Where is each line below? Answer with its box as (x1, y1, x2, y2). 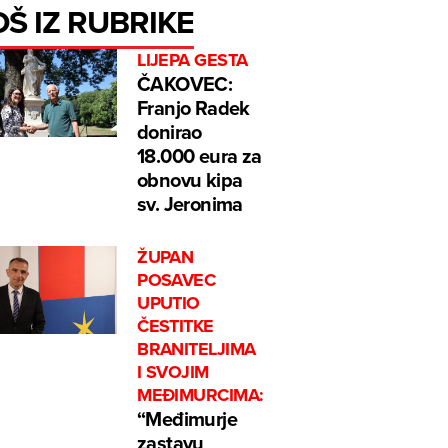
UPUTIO (137, 290, 200, 317)
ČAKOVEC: (137, 69, 233, 99)
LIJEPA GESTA (137, 47, 248, 74)
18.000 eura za (137, 141, 262, 171)
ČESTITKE (137, 313, 214, 340)
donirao (137, 117, 202, 147)
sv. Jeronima (137, 189, 243, 219)
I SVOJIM (137, 359, 209, 386)
